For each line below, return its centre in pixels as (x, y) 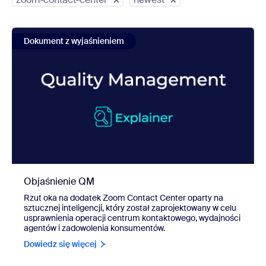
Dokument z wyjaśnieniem (74, 41)
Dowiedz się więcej (60, 244)
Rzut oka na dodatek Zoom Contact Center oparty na (123, 198)
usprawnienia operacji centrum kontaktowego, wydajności (132, 218)
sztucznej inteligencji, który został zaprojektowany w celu (130, 208)
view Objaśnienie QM (58, 32)
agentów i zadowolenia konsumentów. (94, 228)
